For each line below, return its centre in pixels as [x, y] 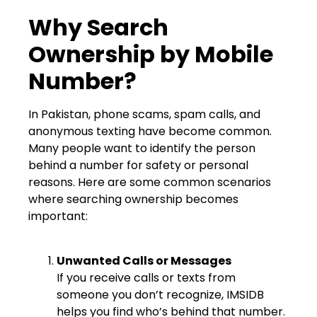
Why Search [98, 28]
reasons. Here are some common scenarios [150, 183]
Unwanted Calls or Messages [144, 260]
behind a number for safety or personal [138, 166]
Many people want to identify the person [142, 149]
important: [58, 217]
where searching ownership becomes [133, 200]
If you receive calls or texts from [146, 277]
